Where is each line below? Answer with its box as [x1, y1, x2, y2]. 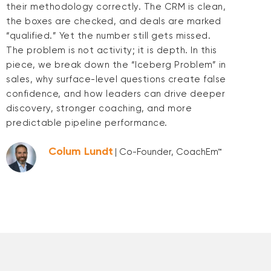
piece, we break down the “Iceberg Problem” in [6, 59, 226, 70]
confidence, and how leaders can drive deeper [6, 88, 225, 99]
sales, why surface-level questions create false [6, 73, 226, 85]
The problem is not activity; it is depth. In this [6, 44, 217, 56]
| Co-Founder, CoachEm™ [115, 146, 222, 158]
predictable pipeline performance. [6, 117, 168, 128]
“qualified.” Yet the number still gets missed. [6, 30, 211, 41]
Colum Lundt [48, 145, 113, 158]
